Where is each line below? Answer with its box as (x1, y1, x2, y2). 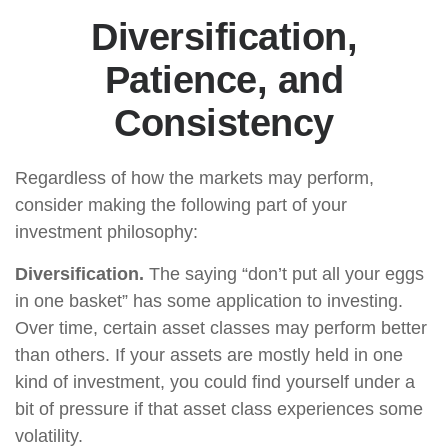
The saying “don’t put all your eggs (144, 264, 424, 284)
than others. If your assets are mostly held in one (15, 345, 403, 365)
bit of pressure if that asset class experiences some (15, 399, 423, 419)
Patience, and (104, 59, 344, 101)
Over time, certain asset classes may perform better (15, 318, 427, 338)
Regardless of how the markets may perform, (15, 168, 374, 188)
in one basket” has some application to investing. (15, 291, 403, 311)
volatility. (15, 426, 83, 446)
